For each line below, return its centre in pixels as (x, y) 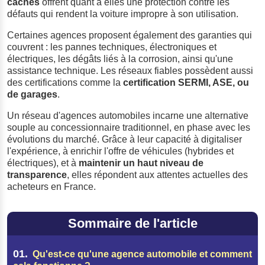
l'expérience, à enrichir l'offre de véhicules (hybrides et (120, 151)
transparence (37, 174)
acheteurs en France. (51, 186)
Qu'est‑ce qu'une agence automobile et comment (141, 254)
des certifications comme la (65, 82)
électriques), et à (43, 163)
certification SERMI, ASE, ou (186, 82)
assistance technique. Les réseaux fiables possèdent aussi (130, 70)
